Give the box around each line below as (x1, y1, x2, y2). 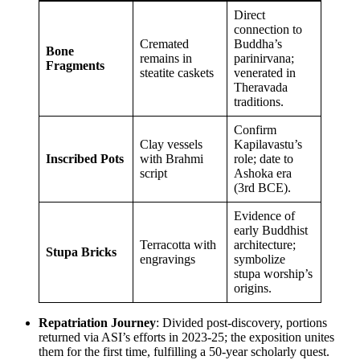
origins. (234, 280, 272, 295)
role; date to (234, 151, 293, 166)
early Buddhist (234, 223, 308, 237)
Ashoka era (234, 166, 292, 180)
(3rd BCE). (234, 180, 291, 194)
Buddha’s (234, 36, 282, 51)
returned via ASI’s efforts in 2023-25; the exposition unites (39, 329, 334, 344)
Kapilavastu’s (234, 137, 302, 151)
